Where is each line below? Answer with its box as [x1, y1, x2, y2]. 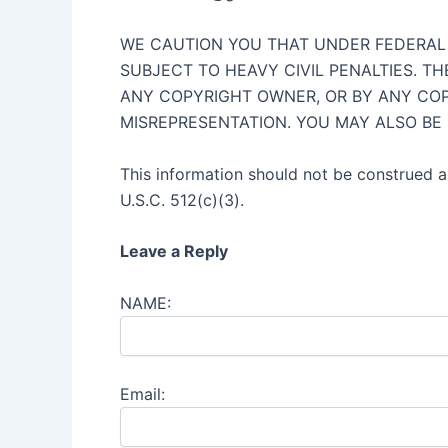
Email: [120, 384, 165, 405]
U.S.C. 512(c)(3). [120, 189, 244, 210]
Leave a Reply [120, 241, 228, 262]
